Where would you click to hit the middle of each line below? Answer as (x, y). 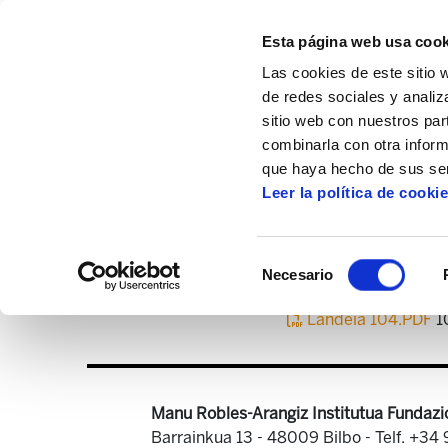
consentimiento (311, 310)
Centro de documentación (268, 161)
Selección (294, 262)
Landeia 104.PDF (369, 319)
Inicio (123, 161)
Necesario (298, 274)
